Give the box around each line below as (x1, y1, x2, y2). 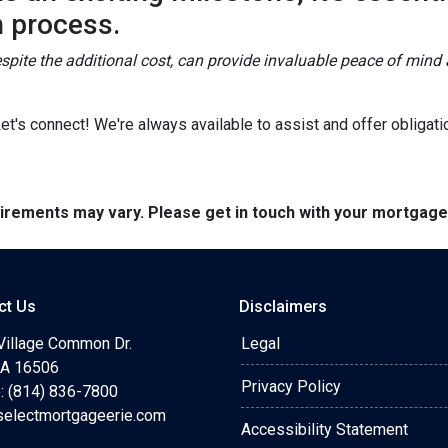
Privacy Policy (241, 377, 341, 396)
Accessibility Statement (241, 420, 408, 439)
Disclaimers (239, 297, 327, 316)
